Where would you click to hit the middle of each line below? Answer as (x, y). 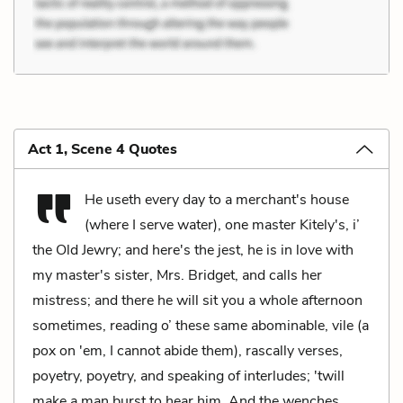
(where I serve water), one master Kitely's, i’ (222, 225)
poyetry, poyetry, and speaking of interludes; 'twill (188, 376)
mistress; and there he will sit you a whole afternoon (197, 300)
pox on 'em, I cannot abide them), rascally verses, (188, 351)
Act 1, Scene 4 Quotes (103, 149)
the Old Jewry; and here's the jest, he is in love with (193, 250)
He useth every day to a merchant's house (217, 200)
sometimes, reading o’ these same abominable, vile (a (201, 326)
